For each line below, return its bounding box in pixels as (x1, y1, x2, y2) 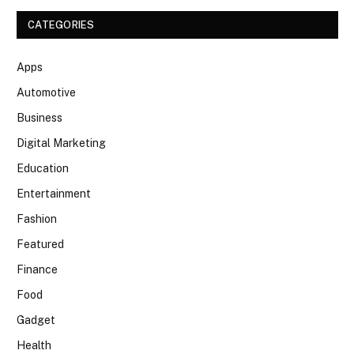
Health (17, 339, 51, 352)
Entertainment (17, 187, 91, 201)
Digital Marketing (17, 137, 106, 150)
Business (17, 111, 62, 125)
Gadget (17, 314, 55, 327)
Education (17, 162, 69, 175)
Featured (17, 238, 64, 251)
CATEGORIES (28, 19, 95, 32)
